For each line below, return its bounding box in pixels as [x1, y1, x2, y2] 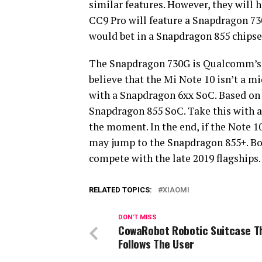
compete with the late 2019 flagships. [89, 151, 261, 165]
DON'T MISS [118, 213, 157, 221]
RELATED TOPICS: [89, 185, 152, 194]
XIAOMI [163, 185, 189, 194]
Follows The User [118, 235, 194, 252]
